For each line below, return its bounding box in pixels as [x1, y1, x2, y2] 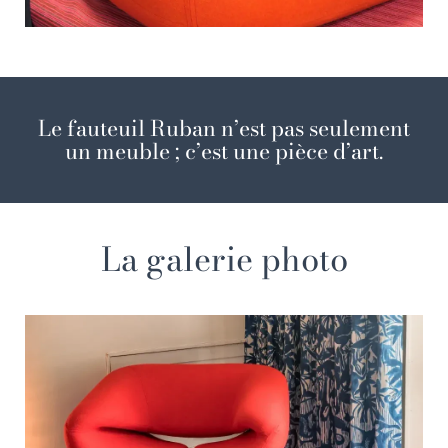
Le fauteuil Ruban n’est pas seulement [38, 112, 410, 146]
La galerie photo [100, 234, 348, 285]
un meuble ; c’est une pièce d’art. [65, 135, 383, 169]
